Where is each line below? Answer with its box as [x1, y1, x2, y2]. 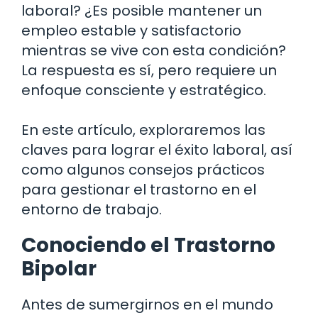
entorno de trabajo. [21, 199, 162, 219]
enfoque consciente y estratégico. [21, 79, 266, 100]
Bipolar [21, 254, 97, 283]
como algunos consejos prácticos [21, 159, 265, 180]
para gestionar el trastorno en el [21, 179, 256, 199]
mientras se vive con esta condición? [21, 40, 286, 60]
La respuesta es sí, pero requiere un [21, 60, 277, 80]
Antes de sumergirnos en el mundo [21, 294, 273, 314]
